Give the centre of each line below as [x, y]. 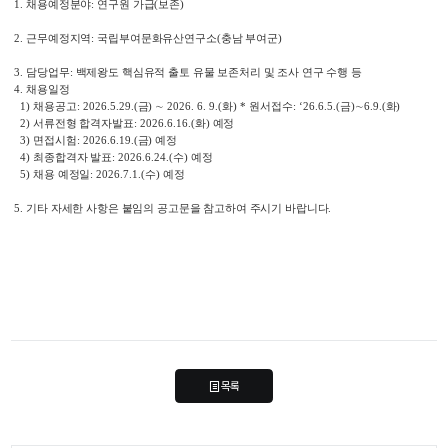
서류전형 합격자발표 [83, 123]
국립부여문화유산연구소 [157, 38]
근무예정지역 [59, 38]
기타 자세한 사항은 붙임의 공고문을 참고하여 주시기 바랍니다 [177, 208]
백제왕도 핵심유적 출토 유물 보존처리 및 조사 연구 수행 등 [218, 72]
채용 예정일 [62, 174]
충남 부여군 [249, 38]
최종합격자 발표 [72, 157]
